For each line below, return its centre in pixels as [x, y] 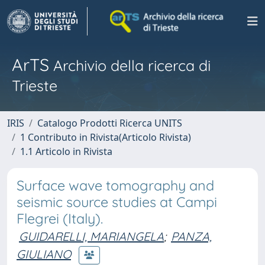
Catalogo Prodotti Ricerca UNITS [110, 123]
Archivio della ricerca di [130, 65]
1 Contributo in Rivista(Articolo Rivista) [106, 137]
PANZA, [191, 236]
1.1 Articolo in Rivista [66, 151]
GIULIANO [44, 254]
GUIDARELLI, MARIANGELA [91, 236]
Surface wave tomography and [115, 185]
